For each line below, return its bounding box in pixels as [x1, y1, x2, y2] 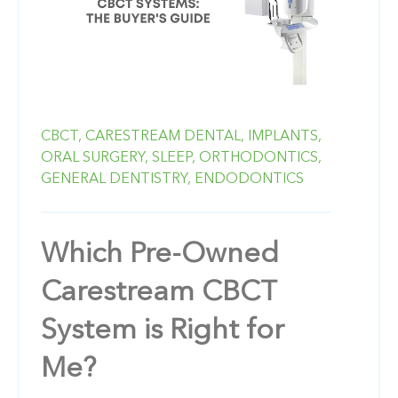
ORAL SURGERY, [41, 150, 148, 165]
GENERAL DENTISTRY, [41, 171, 191, 187]
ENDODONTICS [195, 171, 304, 187]
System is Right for [41, 316, 284, 346]
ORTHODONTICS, [199, 150, 322, 165]
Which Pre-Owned [41, 240, 279, 269]
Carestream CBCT [41, 278, 276, 307]
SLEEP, [152, 150, 195, 165]
